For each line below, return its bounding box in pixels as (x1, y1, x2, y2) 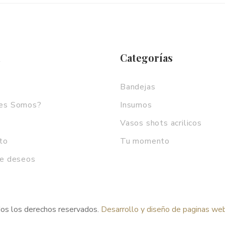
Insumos (120, 99, 152, 110)
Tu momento (120, 136, 170, 147)
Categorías (120, 51, 173, 64)
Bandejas (120, 81, 156, 92)
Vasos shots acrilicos (120, 118, 202, 129)
